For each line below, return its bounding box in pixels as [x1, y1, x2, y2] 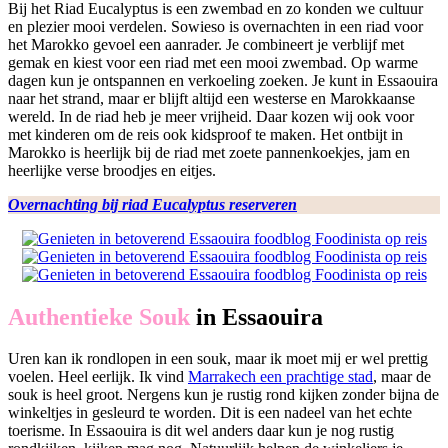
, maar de [373, 368, 431, 386]
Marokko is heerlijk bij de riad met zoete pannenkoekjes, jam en [8, 143, 410, 161]
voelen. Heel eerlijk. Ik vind [8, 368, 188, 386]
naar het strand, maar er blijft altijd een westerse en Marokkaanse [8, 89, 415, 107]
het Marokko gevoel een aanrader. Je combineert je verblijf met [8, 35, 404, 53]
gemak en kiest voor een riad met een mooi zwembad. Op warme [8, 53, 418, 71]
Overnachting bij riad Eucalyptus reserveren [8, 195, 297, 213]
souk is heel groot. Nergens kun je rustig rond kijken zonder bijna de [8, 386, 439, 404]
